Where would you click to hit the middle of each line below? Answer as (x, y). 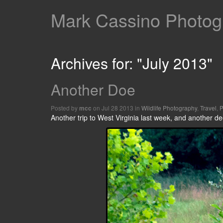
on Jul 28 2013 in (116, 108)
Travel (208, 108)
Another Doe (93, 89)
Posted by (65, 108)
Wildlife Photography (169, 108)
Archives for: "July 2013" (132, 63)
